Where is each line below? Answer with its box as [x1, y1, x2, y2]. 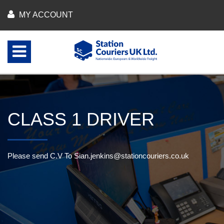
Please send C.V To [7, 151, 74, 160]
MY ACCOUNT [19, 10, 73, 19]
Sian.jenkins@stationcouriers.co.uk [74, 151, 189, 160]
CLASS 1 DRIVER [7, 109, 154, 129]
